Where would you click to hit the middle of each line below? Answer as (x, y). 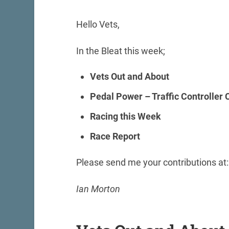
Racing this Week (125, 117)
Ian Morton (98, 189)
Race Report (115, 136)
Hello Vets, (98, 24)
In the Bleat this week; (120, 51)
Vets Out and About (129, 77)
